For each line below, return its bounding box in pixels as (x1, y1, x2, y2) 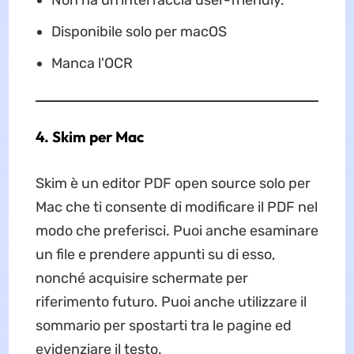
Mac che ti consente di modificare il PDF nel (35, 198, 318, 217)
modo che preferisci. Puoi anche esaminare (35, 222, 318, 240)
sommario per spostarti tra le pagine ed (35, 317, 292, 335)
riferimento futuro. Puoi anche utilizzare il (35, 293, 307, 311)
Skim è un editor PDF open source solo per (35, 175, 311, 193)
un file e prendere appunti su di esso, (35, 246, 275, 264)
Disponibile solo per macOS (51, 23, 227, 41)
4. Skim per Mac (35, 127, 144, 147)
